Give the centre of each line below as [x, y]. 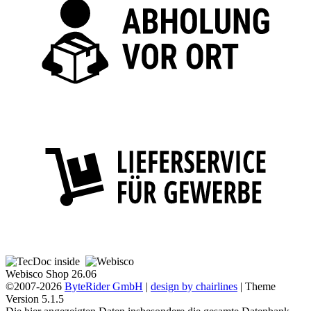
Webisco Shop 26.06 [51, 274]
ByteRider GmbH [104, 287]
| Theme [257, 287]
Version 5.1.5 [35, 299]
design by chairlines [194, 287]
